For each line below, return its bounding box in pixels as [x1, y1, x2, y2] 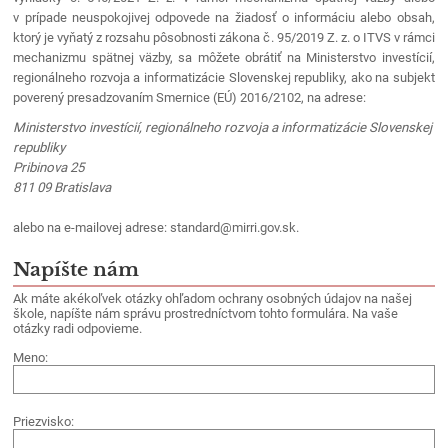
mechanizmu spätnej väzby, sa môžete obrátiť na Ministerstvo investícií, [13, 50, 435, 66]
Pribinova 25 [13, 160, 85, 176]
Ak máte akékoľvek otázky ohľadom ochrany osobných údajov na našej [13, 291, 413, 307]
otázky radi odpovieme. [13, 321, 143, 337]
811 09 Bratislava [13, 180, 112, 196]
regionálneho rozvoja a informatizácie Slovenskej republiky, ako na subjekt [13, 70, 435, 86]
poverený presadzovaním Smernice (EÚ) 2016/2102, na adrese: [13, 90, 367, 106]
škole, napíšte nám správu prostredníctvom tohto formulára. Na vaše [13, 306, 399, 322]
